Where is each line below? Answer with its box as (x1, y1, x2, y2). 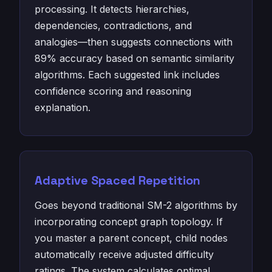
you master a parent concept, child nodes (35, 232, 228, 244)
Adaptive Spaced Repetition (35, 172, 200, 188)
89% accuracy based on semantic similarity (35, 52, 234, 64)
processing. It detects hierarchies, (35, 3, 189, 15)
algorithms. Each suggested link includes (35, 69, 220, 81)
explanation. (35, 101, 90, 114)
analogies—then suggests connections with (35, 36, 233, 48)
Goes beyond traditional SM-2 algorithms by (35, 199, 237, 211)
